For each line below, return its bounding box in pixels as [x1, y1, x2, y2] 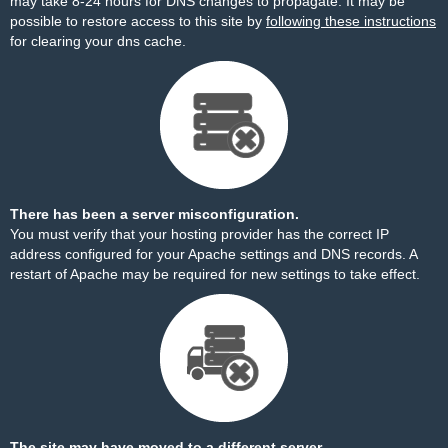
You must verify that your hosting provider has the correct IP [10, 226, 389, 242]
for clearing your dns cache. [10, 33, 186, 49]
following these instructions [266, 13, 436, 29]
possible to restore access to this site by [10, 13, 266, 29]
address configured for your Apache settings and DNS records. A [10, 246, 417, 262]
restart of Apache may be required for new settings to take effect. [10, 266, 420, 282]
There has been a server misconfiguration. [10, 206, 299, 222]
